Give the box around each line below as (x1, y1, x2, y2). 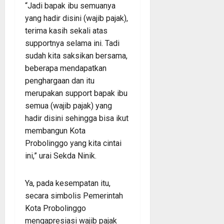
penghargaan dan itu (25, 75, 94, 85)
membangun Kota (25, 125, 85, 135)
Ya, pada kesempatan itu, (25, 178, 110, 188)
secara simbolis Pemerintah (25, 190, 123, 200)
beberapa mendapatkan (25, 63, 106, 73)
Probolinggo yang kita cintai (25, 138, 121, 148)
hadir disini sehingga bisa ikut (25, 113, 128, 123)
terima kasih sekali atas (25, 25, 107, 35)
